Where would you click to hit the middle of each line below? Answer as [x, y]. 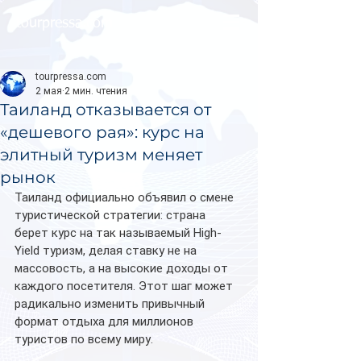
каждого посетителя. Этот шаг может [125, 286]
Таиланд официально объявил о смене [126, 197]
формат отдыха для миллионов [106, 322]
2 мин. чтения [96, 91]
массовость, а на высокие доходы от [123, 268]
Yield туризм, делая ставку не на [107, 251]
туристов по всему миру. [84, 339]
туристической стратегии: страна [112, 215]
